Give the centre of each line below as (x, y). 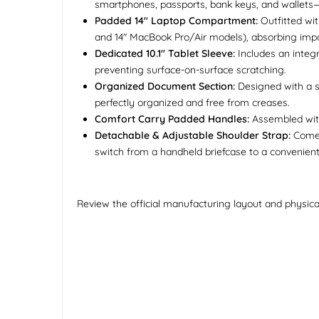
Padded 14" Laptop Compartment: (176, 21)
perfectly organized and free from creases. (192, 103)
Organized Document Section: (165, 86)
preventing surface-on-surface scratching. (190, 70)
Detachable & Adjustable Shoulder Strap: (193, 135)
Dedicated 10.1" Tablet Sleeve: (165, 53)
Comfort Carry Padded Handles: (172, 119)
